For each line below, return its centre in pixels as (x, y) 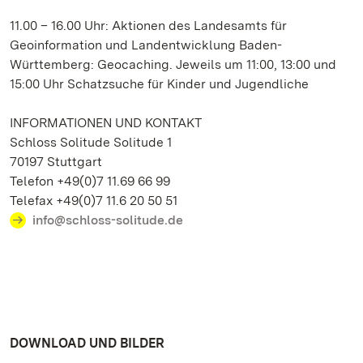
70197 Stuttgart (56, 162)
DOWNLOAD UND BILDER (87, 343)
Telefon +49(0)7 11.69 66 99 (90, 181)
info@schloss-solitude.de (108, 220)
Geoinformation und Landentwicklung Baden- (146, 45)
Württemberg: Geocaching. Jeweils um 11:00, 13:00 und (173, 64)
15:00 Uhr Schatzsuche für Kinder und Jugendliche (159, 84)
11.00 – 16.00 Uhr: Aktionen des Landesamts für (148, 26)
